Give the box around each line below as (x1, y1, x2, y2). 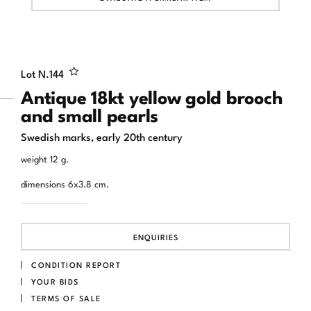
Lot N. (21, 65, 49, 81)
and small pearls (21, 100, 158, 128)
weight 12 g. (21, 151, 69, 165)
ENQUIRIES (133, 231, 178, 242)
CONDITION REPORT (31, 258, 121, 270)
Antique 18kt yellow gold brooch (21, 82, 283, 110)
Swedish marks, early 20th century (21, 128, 183, 144)
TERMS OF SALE (31, 292, 101, 303)
